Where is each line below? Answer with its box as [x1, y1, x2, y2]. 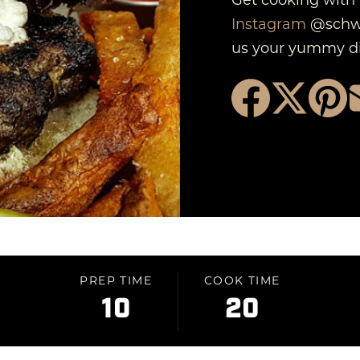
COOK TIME [203, 272, 280, 288]
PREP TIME [80, 272, 152, 288]
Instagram [231, 14, 306, 33]
